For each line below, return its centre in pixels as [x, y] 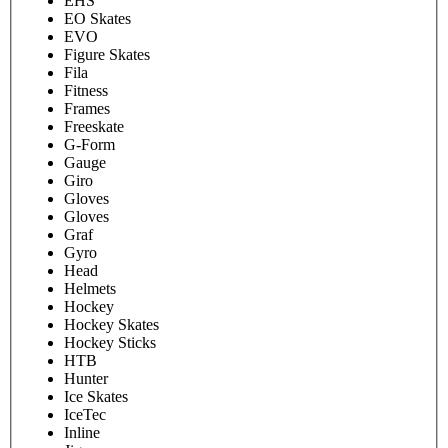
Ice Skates [96, 396]
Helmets [90, 288]
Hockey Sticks [110, 342]
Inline [82, 432]
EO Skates [97, 18]
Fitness [86, 90]
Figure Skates [107, 54]
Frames [87, 108]
